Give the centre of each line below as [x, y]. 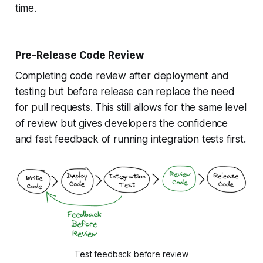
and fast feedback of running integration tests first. [130, 139]
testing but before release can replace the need [125, 92]
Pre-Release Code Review [79, 55]
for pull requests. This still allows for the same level [131, 108]
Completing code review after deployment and [122, 76]
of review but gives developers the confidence [122, 124]
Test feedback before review [131, 254]
